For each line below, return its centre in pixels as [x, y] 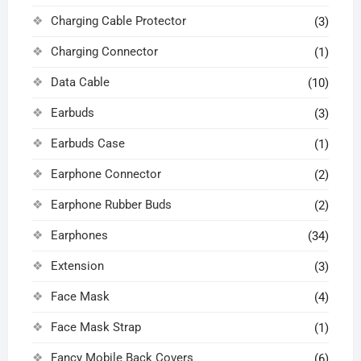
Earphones [79, 235]
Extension [77, 266]
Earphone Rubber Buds [111, 204]
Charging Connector [104, 51]
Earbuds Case [87, 143]
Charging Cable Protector [118, 21]
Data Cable [80, 82]
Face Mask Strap [95, 327]
